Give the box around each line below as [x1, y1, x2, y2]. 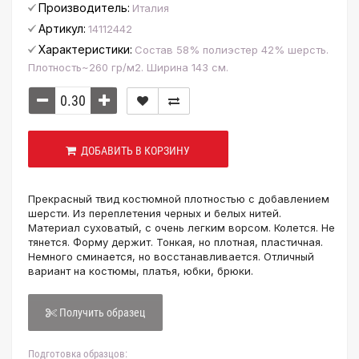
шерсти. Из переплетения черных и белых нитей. [28, 207, 281, 220]
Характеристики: [38, 42, 132, 56]
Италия [132, 2, 169, 14]
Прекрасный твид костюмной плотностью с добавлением [28, 192, 329, 205]
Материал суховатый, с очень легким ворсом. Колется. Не [28, 221, 335, 234]
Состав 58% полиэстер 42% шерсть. [135, 43, 329, 56]
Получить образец [59, 306, 145, 319]
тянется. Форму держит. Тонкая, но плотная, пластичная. [28, 236, 323, 248]
